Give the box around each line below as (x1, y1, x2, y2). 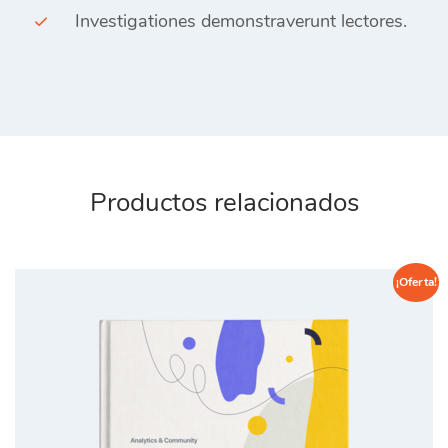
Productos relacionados (89, 184, 359, 220)
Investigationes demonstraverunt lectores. (75, 8, 407, 33)
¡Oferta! (395, 274, 437, 291)
